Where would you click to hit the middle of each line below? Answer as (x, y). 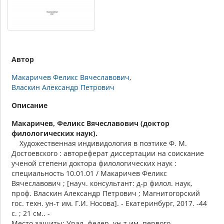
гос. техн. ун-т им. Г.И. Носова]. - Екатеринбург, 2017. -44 (109, 203)
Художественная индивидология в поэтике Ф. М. (99, 143)
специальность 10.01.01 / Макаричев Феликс (89, 173)
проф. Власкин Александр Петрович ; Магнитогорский (106, 193)
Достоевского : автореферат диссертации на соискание (108, 153)
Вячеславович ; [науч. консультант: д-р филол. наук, (102, 183)
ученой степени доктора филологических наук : (94, 163)
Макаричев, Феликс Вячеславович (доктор (90, 123)
